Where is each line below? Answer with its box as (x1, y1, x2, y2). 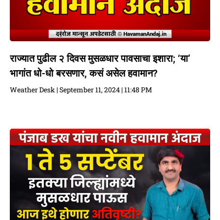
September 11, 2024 (58, 85, 121, 95)
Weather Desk (10, 85, 56, 95)
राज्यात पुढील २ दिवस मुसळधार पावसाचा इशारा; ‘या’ (10, 53, 190, 65)
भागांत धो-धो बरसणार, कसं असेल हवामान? (10, 67, 158, 80)
